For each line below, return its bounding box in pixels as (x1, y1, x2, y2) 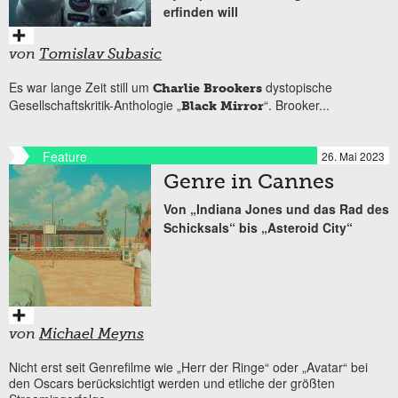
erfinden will (163, 2, 238, 20)
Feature (43, 147, 87, 165)
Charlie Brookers (153, 80, 262, 96)
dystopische (262, 77, 332, 96)
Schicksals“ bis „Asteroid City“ (163, 218, 353, 236)
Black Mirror (181, 98, 264, 114)
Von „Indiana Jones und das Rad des (163, 199, 389, 218)
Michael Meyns (39, 327, 144, 342)
